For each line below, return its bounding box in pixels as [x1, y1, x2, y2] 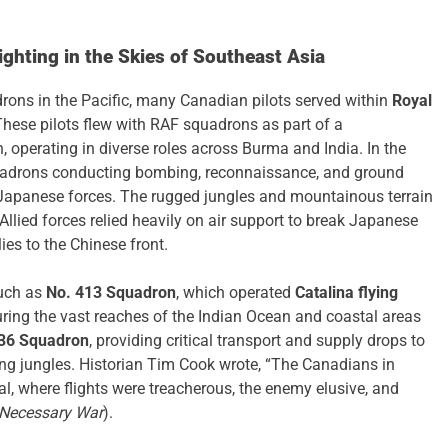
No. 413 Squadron [46, 283, 176, 303]
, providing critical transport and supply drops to [89, 331, 425, 351]
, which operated [176, 283, 295, 303]
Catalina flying [295, 283, 398, 303]
